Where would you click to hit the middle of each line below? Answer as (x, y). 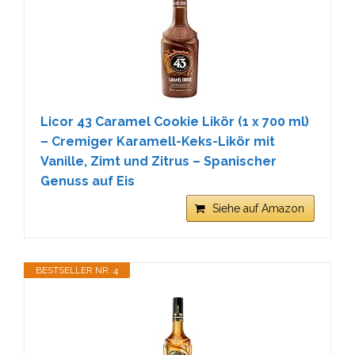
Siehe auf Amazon (258, 208)
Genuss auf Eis (88, 181)
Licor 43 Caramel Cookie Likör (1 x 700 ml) (175, 121)
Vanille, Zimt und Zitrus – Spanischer (158, 161)
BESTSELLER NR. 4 (77, 270)
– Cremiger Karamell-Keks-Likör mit (158, 141)
